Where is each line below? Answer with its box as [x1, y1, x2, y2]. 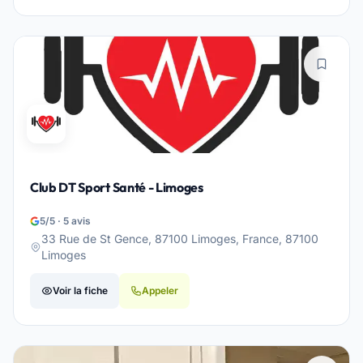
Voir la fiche [53, 284, 108, 297]
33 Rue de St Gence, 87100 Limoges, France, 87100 [41, 232, 318, 246]
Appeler [142, 284, 178, 297]
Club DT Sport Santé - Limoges [30, 179, 203, 195]
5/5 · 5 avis [40, 215, 91, 227]
